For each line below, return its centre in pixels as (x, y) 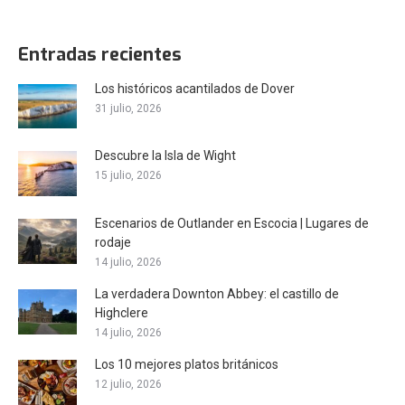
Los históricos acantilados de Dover (195, 88)
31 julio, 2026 (128, 108)
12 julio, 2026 (128, 385)
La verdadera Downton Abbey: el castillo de (217, 294)
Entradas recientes (100, 54)
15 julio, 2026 (128, 176)
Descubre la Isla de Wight (165, 156)
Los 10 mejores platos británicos (187, 365)
